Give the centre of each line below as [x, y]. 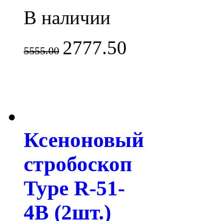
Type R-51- [74, 188]
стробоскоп [78, 164]
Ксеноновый [84, 140]
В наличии [67, 17]
